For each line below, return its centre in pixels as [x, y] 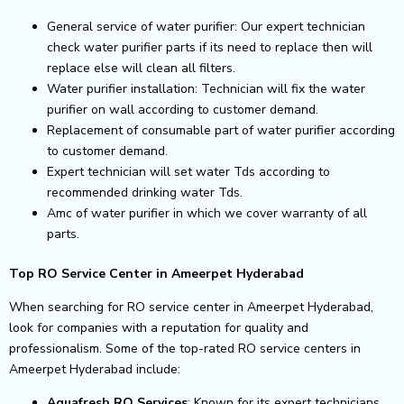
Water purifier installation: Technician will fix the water [206, 88]
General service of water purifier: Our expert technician [206, 26]
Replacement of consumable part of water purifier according [221, 130]
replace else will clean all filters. [141, 68]
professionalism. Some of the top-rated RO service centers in [185, 348]
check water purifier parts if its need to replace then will [210, 47]
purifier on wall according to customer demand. [183, 109]
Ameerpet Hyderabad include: [95, 369]
